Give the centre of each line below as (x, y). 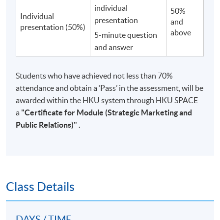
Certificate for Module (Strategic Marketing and (109, 112)
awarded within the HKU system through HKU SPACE (107, 100)
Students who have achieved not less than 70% (95, 75)
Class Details (40, 186)
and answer (114, 47)
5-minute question (126, 35)
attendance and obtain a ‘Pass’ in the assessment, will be (110, 88)
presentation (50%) (53, 27)
